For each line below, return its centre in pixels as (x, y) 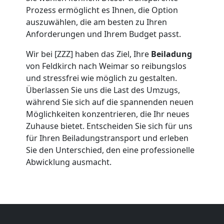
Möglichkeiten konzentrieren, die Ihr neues (108, 114)
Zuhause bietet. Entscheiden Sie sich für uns (109, 126)
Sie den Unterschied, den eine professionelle (110, 150)
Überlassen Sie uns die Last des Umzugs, (103, 90)
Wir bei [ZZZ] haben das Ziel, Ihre (88, 54)
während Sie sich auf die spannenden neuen (110, 102)
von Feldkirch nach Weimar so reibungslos (106, 66)
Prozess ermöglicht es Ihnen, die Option (102, 10)
